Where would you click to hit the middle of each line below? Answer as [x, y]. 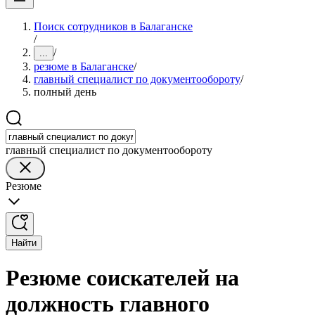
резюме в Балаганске [84, 66]
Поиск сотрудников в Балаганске [113, 26]
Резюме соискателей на [122, 278]
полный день [65, 92]
